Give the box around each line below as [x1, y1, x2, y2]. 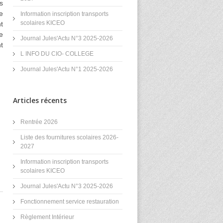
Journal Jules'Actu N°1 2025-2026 [20, 66, 113, 73]
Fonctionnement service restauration [20, 198, 119, 205]
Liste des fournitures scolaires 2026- [20, 134, 118, 141]
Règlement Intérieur [20, 214, 74, 221]
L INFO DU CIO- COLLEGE [20, 50, 94, 57]
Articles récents [13, 96, 67, 105]
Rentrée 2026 [20, 118, 58, 125]
